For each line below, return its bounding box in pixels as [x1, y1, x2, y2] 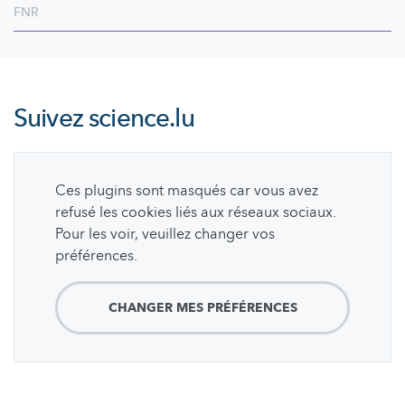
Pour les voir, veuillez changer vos [55, 223, 275, 244]
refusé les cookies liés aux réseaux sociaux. [55, 202, 336, 222]
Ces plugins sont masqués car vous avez [55, 180, 318, 201]
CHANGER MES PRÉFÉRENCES [108, 298, 297, 316]
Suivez [14, 100, 89, 136]
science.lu [89, 100, 194, 136]
